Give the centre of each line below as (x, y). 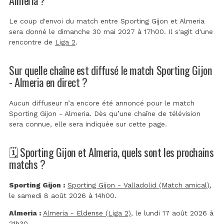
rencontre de (32, 42)
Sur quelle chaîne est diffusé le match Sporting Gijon (111, 69)
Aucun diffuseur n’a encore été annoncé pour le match (102, 103)
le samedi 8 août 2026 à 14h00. (63, 195)
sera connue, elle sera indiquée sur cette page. (88, 124)
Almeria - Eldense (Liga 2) (87, 213)
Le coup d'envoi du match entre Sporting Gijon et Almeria (107, 21)
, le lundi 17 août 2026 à (172, 213)
